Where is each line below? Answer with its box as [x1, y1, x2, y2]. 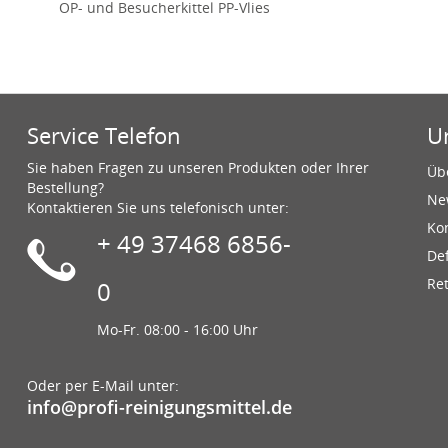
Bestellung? [27, 178, 104, 198]
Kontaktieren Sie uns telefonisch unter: [27, 198, 289, 218]
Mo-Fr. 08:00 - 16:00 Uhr [97, 320, 258, 340]
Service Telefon [27, 120, 181, 151]
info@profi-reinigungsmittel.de [27, 395, 292, 420]
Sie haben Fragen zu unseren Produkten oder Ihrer [27, 158, 369, 178]
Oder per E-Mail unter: [27, 376, 179, 396]
